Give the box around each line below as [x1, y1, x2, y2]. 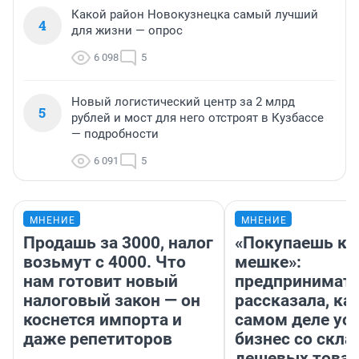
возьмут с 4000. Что [23, 252, 186, 272]
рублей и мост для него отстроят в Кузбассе [71, 110, 324, 125]
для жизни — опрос [71, 22, 183, 38]
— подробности [71, 126, 159, 141]
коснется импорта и [23, 309, 182, 329]
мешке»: [235, 252, 301, 272]
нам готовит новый [23, 271, 178, 291]
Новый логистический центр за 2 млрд [71, 94, 295, 109]
